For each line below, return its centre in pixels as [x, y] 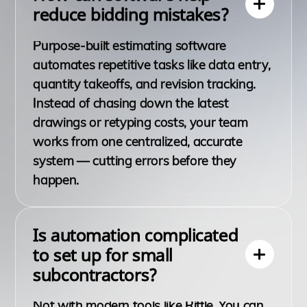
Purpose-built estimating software [130, 45]
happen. [56, 179]
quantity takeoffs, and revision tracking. [145, 83]
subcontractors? [95, 274]
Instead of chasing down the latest [131, 102]
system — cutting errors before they [135, 160]
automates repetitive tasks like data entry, [152, 64]
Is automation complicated [136, 234]
